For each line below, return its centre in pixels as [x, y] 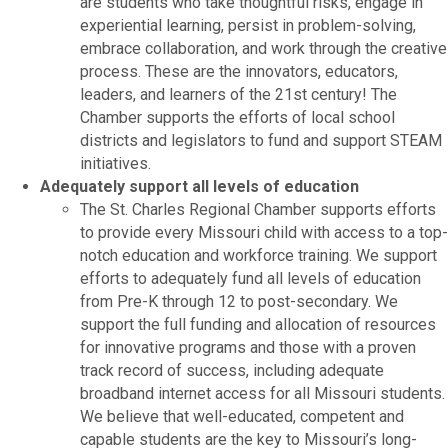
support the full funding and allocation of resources [258, 324]
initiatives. [115, 163]
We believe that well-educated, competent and [242, 416]
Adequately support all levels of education [199, 186]
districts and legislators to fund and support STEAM [261, 140]
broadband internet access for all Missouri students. [262, 393]
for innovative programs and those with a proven [248, 347]
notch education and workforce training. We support [258, 255]
